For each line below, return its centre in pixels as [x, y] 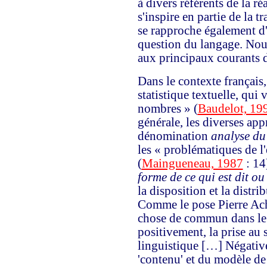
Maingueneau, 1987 [192, 163]
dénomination [174, 136]
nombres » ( [167, 108]
